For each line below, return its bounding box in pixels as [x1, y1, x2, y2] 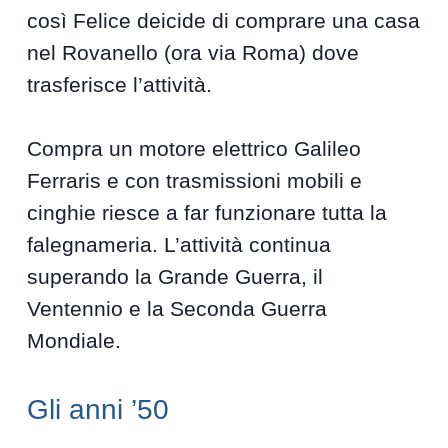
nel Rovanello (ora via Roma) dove [27, 41, 360, 65]
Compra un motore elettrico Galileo [27, 137, 362, 161]
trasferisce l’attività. [27, 73, 213, 97]
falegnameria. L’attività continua [27, 233, 332, 257]
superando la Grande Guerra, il [27, 265, 324, 289]
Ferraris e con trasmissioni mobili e [27, 169, 363, 193]
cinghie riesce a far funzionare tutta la [27, 201, 388, 225]
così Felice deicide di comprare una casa [27, 9, 421, 33]
